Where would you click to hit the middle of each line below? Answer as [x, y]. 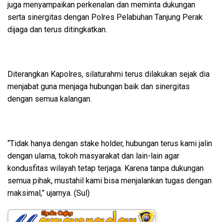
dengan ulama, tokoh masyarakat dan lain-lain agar [93, 156]
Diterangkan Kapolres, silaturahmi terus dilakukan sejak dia [109, 74]
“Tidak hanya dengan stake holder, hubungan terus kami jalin [110, 143]
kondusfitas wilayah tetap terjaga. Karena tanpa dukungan [106, 168]
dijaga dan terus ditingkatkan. [57, 29]
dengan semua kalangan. [50, 99]
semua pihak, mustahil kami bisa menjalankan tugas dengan [110, 181]
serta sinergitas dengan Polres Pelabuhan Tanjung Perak [105, 17]
